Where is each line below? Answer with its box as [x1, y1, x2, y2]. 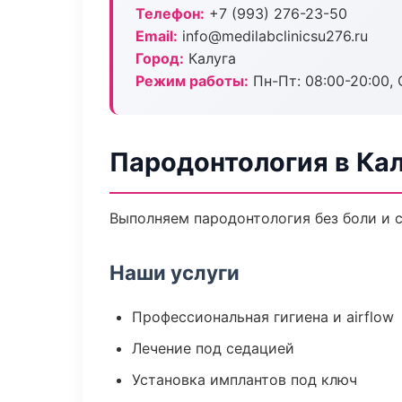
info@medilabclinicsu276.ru [178, 27, 368, 45]
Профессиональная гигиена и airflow [132, 308, 394, 326]
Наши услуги [109, 260, 240, 284]
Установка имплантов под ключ [132, 371, 357, 389]
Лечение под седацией [132, 339, 294, 357]
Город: [135, 49, 184, 67]
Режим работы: [135, 72, 249, 90]
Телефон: [135, 4, 205, 22]
